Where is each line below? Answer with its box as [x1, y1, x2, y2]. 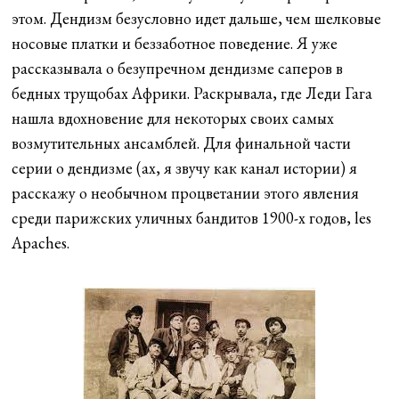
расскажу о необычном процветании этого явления [12, 182, 360, 203]
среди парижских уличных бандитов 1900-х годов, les [12, 207, 372, 228]
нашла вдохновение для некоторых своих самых [12, 107, 335, 128]
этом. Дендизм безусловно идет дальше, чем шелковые [12, 7, 382, 28]
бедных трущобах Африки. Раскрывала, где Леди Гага [12, 82, 373, 103]
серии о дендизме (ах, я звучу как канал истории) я [12, 157, 358, 178]
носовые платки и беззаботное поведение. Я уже [12, 32, 338, 53]
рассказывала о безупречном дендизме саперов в [12, 57, 344, 78]
